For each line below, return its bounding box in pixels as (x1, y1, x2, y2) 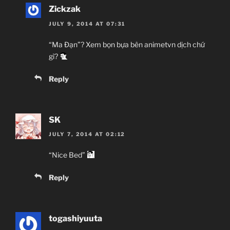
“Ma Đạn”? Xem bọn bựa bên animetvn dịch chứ (49, 40, 205, 49)
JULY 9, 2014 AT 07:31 (49, 20, 126, 27)
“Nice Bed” (49, 150, 87, 159)
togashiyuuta (49, 213, 102, 223)
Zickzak (49, 4, 81, 14)
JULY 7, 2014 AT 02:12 (49, 130, 126, 137)
